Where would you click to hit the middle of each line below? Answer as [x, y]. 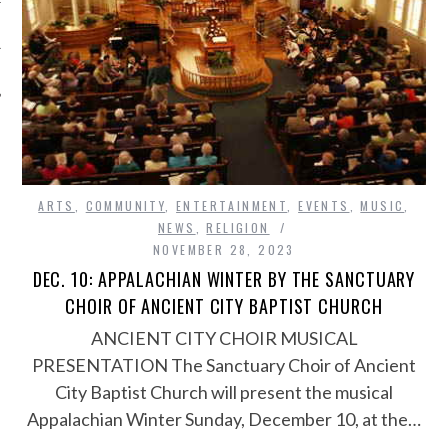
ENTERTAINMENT [232, 206]
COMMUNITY [125, 206]
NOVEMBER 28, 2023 [224, 250]
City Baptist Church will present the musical [224, 392]
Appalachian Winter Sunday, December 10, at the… [224, 419]
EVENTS [324, 206]
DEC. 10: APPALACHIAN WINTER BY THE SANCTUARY [224, 279]
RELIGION [238, 228]
